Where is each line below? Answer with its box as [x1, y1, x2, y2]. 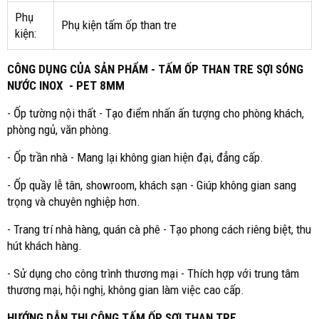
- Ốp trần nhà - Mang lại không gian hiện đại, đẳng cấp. [7, 150, 263, 164]
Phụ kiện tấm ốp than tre [61, 18, 177, 32]
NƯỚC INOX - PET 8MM [7, 78, 125, 93]
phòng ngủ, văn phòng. [7, 122, 112, 137]
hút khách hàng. [7, 239, 82, 253]
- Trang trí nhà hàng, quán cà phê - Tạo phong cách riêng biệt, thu [7, 222, 311, 236]
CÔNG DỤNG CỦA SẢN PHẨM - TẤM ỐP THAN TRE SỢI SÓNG [7, 62, 303, 76]
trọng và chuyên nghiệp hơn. [7, 194, 140, 209]
